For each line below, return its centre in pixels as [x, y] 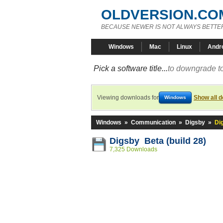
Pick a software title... [131, 68]
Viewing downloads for [128, 98]
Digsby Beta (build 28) [158, 141]
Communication [153, 122]
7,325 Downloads [133, 149]
